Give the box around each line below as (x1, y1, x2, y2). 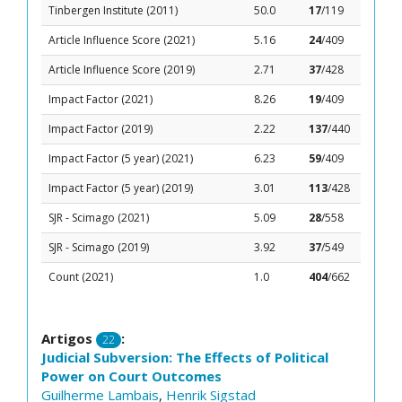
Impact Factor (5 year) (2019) (48, 180, 193, 196)
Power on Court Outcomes (41, 367, 222, 385)
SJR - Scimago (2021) (48, 210, 149, 225)
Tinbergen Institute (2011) (48, 3, 178, 18)
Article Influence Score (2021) (48, 32, 195, 48)
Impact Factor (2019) (48, 121, 153, 136)
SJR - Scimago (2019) (48, 240, 149, 255)
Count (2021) (48, 269, 113, 284)
